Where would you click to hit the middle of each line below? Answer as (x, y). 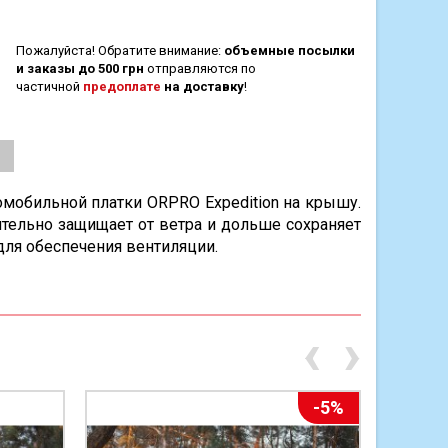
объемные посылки (289, 50)
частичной (49, 86)
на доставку (202, 86)
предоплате (121, 86)
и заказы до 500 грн (79, 68)
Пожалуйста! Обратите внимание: (119, 50)
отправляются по (199, 68)
